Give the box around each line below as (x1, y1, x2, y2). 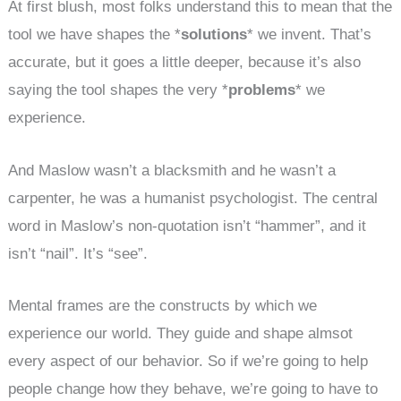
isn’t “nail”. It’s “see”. (8, 244, 149, 262)
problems (228, 81, 296, 99)
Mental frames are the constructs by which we (8, 296, 318, 314)
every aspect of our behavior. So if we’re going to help (8, 352, 369, 370)
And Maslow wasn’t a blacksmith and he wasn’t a (8, 161, 337, 179)
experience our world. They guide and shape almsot (8, 324, 354, 342)
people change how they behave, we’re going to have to (8, 380, 379, 397)
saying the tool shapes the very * (8, 81, 229, 99)
